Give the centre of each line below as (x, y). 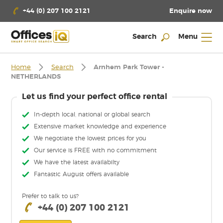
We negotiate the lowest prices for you (90, 139)
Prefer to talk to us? (51, 196)
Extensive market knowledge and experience (100, 127)
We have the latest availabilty (77, 163)
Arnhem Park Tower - (129, 68)
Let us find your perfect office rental (95, 96)
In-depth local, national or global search (92, 115)
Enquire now (190, 11)
